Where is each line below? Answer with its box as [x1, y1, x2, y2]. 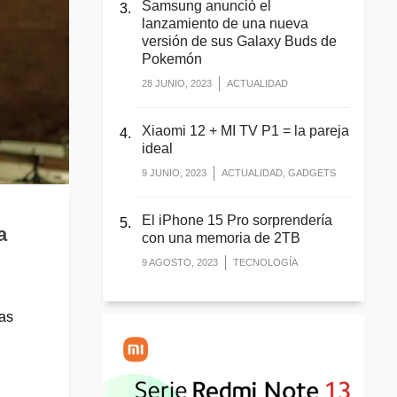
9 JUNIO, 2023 [142, 167, 206, 179]
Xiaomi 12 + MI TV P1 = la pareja [142, 123, 349, 139]
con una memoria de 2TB [142, 230, 300, 246]
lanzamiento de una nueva [142, 15, 308, 31]
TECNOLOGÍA [233, 257, 298, 269]
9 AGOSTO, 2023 [142, 257, 218, 269]
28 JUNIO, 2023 [142, 78, 212, 90]
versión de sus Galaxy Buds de [142, 33, 337, 49]
